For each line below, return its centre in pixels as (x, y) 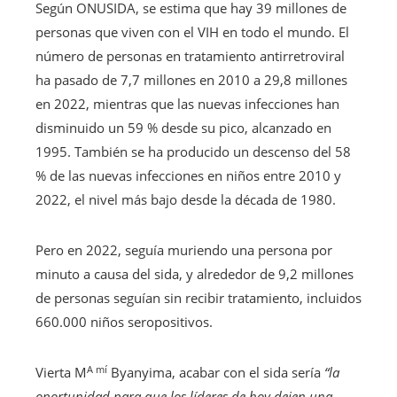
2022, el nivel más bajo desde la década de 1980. (186, 200)
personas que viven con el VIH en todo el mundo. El (192, 32)
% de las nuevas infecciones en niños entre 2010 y (188, 176)
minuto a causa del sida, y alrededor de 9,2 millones (195, 274)
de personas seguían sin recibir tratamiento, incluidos (198, 298)
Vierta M (61, 373)
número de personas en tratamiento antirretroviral (190, 56)
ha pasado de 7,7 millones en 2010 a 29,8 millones (191, 80)
